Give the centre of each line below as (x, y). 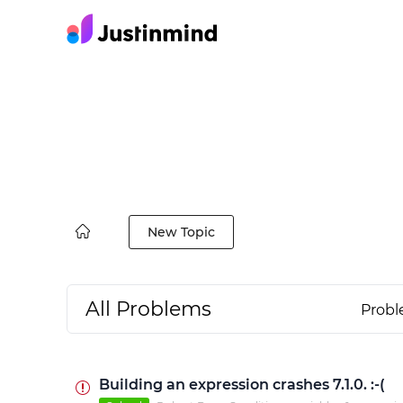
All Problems (148, 309)
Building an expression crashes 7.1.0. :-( (242, 385)
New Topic (181, 232)
